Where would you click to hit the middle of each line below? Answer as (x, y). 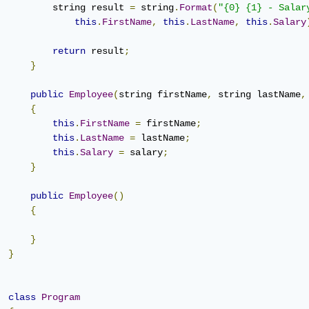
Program (61, 297)
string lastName (257, 94)
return (69, 51)
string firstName (163, 94)
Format (196, 7)
